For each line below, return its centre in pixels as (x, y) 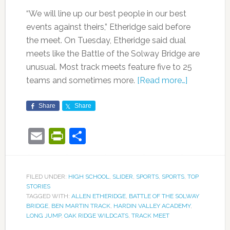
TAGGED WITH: (49, 196)
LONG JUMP (43, 216)
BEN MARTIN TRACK (81, 206)
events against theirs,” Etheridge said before (108, 27)
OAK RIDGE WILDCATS (96, 216)
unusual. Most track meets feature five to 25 (109, 67)
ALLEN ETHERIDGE (98, 196)
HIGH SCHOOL (89, 177)
